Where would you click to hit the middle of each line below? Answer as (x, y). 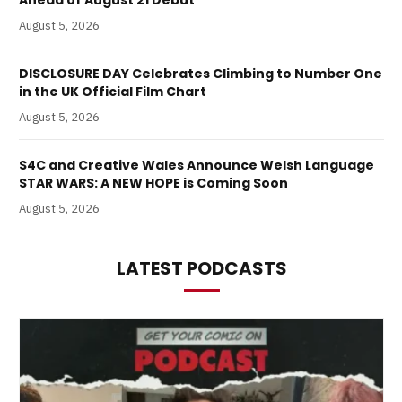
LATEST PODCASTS (201, 268)
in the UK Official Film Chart (113, 91)
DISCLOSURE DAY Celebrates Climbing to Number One (201, 73)
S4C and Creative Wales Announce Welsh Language (197, 165)
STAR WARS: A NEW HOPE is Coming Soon (153, 183)
